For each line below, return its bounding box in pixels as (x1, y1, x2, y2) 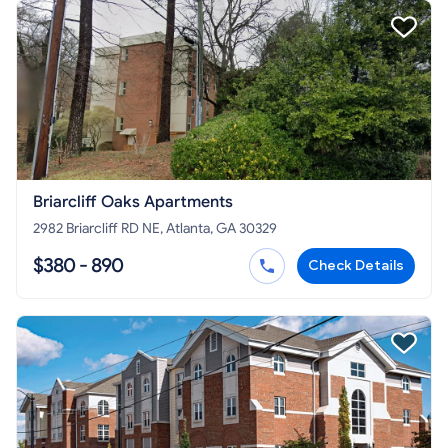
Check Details (308, 257, 404, 275)
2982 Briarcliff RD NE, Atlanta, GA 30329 (33, 220, 277, 238)
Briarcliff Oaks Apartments (101, 192, 233, 213)
